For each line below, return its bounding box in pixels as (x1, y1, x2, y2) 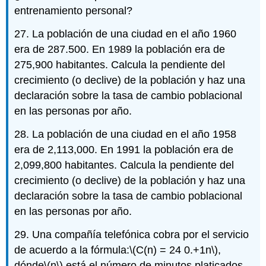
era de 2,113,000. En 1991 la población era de (14, 143, 234, 156)
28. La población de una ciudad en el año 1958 (14, 128, 237, 140)
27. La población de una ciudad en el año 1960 (14, 27, 237, 40)
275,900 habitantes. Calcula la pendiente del (14, 58, 226, 71)
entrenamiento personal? (14, 5, 133, 17)
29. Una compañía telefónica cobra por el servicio (14, 228, 249, 240)
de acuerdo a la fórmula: (14, 243, 130, 256)
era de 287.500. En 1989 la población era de (14, 43, 226, 55)
